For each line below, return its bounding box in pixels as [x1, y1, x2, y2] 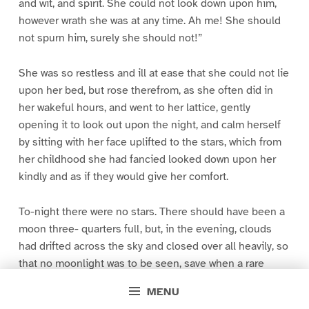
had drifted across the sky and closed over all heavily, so [18, 239, 288, 254]
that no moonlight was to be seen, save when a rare [18, 257, 264, 271]
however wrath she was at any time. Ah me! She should [18, 14, 281, 28]
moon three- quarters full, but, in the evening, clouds [18, 222, 272, 237]
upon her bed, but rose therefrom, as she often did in [18, 83, 273, 98]
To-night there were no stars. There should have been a [18, 205, 285, 219]
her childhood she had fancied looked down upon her [18, 152, 276, 167]
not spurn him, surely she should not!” [18, 31, 202, 46]
